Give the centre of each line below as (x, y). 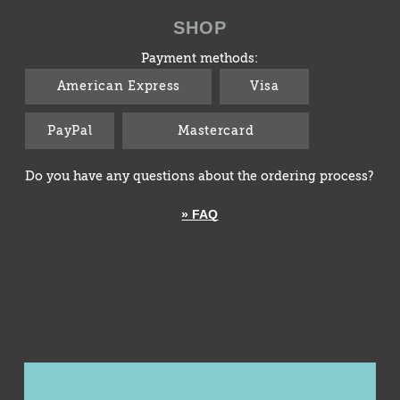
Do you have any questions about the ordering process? (200, 177)
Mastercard (216, 131)
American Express (119, 86)
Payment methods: (200, 58)
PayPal (70, 131)
